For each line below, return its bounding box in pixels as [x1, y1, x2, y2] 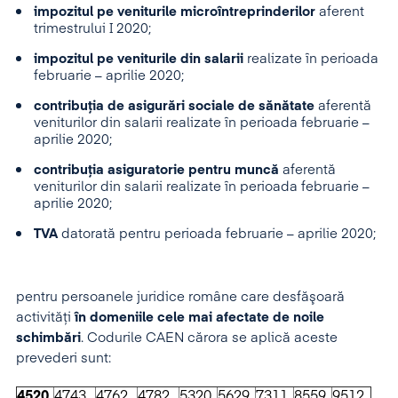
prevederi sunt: [16, 352, 115, 365]
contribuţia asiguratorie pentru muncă [34, 163, 279, 177]
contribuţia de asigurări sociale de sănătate [34, 99, 314, 113]
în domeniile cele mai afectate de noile [75, 311, 324, 324]
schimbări [16, 331, 81, 345]
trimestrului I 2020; [34, 22, 151, 36]
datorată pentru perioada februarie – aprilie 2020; [58, 227, 376, 241]
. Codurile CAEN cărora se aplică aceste [81, 331, 338, 345]
